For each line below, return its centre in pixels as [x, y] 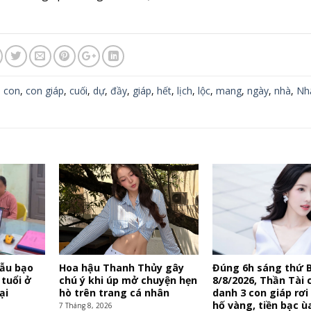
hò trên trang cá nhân [114, 293]
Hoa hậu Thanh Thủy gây [121, 268]
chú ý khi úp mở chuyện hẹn [128, 280]
